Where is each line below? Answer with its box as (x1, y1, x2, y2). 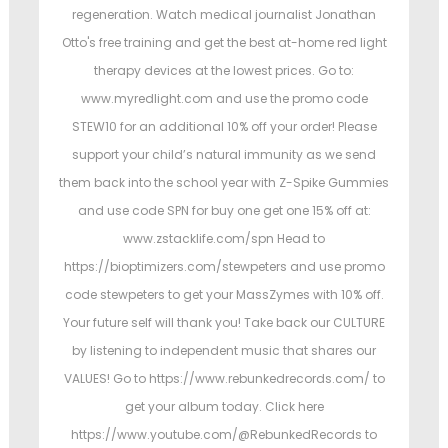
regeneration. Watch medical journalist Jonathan (72, 6, 376, 24)
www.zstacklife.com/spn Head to (123, 230, 325, 248)
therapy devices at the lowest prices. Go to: (94, 62, 354, 80)
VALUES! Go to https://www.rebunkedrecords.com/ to (63, 370, 385, 388)
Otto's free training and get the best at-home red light (61, 34, 387, 52)
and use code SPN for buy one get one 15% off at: (77, 202, 371, 220)
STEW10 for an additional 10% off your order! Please (71, 118, 377, 136)
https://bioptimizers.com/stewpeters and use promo (63, 258, 385, 276)
